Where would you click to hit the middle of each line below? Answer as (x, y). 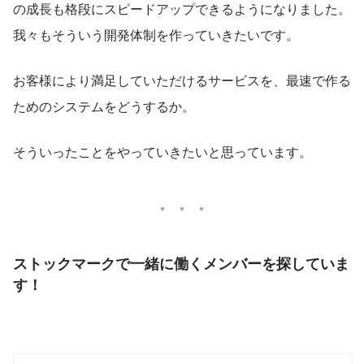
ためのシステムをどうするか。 (104, 106)
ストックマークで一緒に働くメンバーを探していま (181, 263)
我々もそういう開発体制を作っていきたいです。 (156, 34)
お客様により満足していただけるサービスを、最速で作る (182, 80)
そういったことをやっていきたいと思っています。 (162, 151)
